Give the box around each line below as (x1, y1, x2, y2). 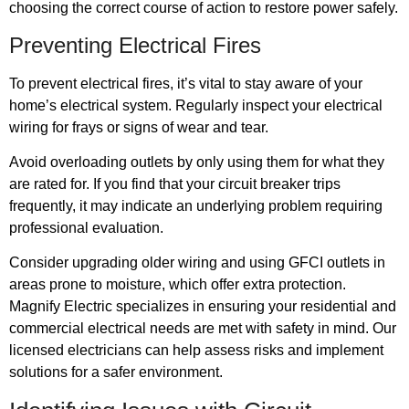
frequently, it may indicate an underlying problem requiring (9, 197, 383, 214)
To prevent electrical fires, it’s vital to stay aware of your (9, 75, 362, 91)
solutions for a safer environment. (9, 364, 223, 381)
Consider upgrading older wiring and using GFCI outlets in (9, 255, 385, 271)
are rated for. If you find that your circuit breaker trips (9, 175, 341, 192)
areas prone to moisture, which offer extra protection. (9, 277, 346, 293)
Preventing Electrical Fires (9, 32, 261, 58)
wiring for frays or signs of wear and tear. (9, 119, 268, 135)
